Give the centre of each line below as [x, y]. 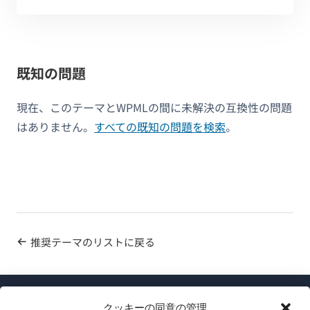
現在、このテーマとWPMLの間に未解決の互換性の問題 [154, 107]
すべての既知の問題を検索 [160, 126]
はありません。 [55, 126]
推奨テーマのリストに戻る [93, 241]
